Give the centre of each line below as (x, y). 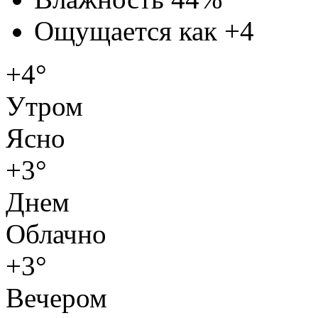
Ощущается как (129, 31)
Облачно (56, 234)
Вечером (56, 297)
